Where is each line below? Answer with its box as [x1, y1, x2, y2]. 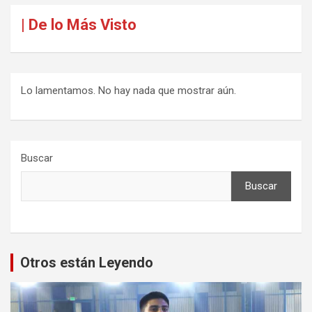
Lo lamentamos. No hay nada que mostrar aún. [21, 84, 236, 97]
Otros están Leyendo [20, 253, 153, 271]
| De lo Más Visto [21, 15, 136, 33]
